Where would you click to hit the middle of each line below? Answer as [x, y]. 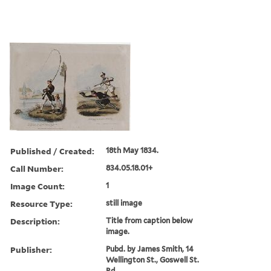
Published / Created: [52, 151]
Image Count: [38, 186]
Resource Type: [41, 203]
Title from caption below [150, 220]
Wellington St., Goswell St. [153, 260]
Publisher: [31, 249]
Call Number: [37, 168]
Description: [35, 221]
